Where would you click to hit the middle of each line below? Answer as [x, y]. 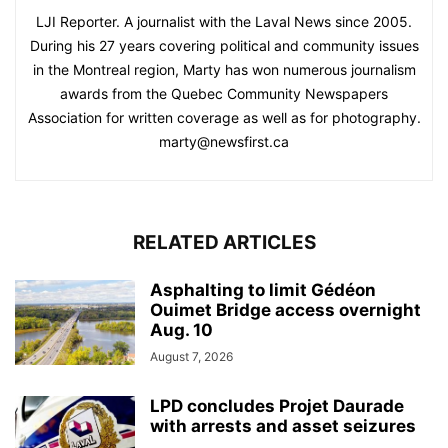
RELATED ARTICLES [224, 242]
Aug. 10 [181, 330]
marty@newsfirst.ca [224, 141]
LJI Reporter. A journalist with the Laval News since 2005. [224, 21]
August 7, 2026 [191, 356]
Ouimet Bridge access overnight [285, 310]
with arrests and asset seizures [283, 426]
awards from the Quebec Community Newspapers [224, 93]
